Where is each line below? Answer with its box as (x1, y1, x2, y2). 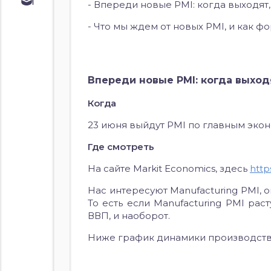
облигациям (42, 24, 106, 35)
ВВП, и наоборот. (88, 210, 170, 221)
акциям (42, 49, 82, 60)
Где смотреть (88, 141, 154, 152)
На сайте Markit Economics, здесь (88, 163, 250, 174)
